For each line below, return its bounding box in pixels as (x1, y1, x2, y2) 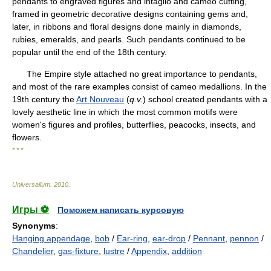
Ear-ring (117, 233, 148, 243)
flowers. (12, 132, 42, 142)
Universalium (12, 181, 50, 188)
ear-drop (152, 233, 186, 243)
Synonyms (12, 221, 56, 230)
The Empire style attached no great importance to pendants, (12, 69, 257, 79)
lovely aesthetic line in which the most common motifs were (12, 107, 238, 117)
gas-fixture (58, 246, 99, 256)
